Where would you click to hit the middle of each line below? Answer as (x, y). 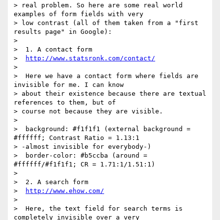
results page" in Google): (63, 32)
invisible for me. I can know (69, 85)
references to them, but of (65, 103)
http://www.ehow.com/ (65, 191)
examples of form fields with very (79, 14)
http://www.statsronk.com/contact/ (90, 58)
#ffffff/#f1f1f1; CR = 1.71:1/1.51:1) (84, 165)
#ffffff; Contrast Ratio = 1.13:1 (77, 138)
